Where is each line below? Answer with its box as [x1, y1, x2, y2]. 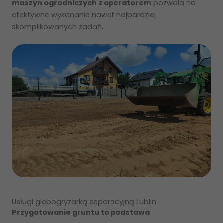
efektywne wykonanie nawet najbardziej [12, 10, 156, 20]
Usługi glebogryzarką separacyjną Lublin [12, 197, 156, 207]
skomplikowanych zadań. [12, 22, 103, 32]
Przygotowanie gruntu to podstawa [12, 207, 150, 218]
